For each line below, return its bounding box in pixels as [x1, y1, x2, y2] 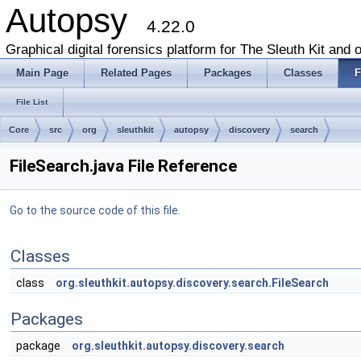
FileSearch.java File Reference [10, 156, 237, 176]
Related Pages [101, 67, 172, 79]
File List [16, 98, 48, 106]
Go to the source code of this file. [10, 204, 180, 217]
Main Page [16, 67, 68, 79]
